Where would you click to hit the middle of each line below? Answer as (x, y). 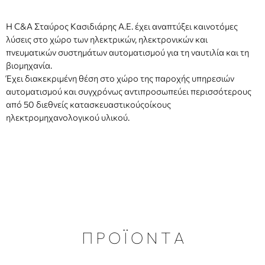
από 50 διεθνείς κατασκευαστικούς (75, 104)
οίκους (158, 104)
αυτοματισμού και (42, 91)
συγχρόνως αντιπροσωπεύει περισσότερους (165, 91)
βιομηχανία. (29, 65)
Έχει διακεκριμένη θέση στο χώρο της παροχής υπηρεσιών (120, 78)
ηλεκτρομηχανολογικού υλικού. (68, 117)
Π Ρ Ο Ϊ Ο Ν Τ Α (132, 237)
